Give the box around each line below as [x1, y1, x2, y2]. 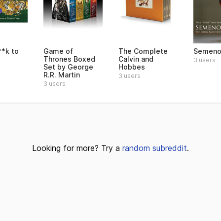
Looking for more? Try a [32, 143, 122, 153]
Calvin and [118, 55, 153, 63]
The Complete [118, 47, 168, 55]
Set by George [43, 63, 93, 71]
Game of [43, 47, 73, 55]
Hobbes [118, 63, 145, 71]
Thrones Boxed [43, 55, 95, 63]
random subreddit [122, 143, 187, 153]
